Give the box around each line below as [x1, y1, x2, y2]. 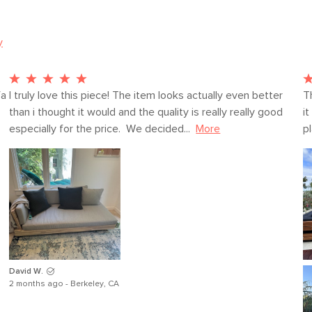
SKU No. [210, 40, 253, 52]
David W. [9, 267, 44, 276]
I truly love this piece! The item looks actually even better [9, 90, 283, 101]
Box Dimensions [210, 65, 293, 77]
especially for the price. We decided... [9, 123, 191, 134]
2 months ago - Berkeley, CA [9, 280, 120, 288]
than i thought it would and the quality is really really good [9, 107, 283, 118]
